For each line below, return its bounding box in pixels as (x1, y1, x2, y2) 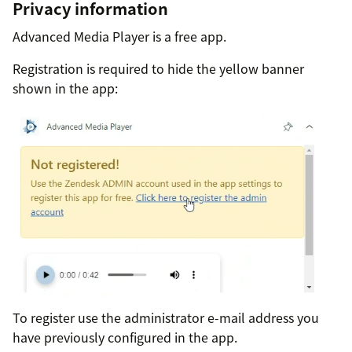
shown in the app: (13, 78, 118, 97)
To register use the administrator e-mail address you (13, 307, 319, 327)
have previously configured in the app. (13, 327, 237, 346)
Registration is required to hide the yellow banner (13, 58, 304, 78)
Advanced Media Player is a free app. (13, 26, 226, 46)
